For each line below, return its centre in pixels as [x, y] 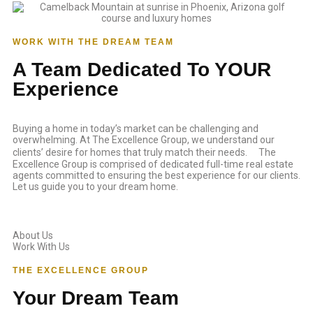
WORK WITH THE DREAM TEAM [93, 42]
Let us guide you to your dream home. [95, 187]
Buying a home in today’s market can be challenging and [136, 129]
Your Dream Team [96, 298]
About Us [33, 235]
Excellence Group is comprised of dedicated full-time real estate [153, 164]
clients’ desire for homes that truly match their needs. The [144, 152]
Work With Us [41, 247]
